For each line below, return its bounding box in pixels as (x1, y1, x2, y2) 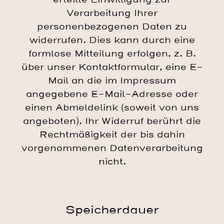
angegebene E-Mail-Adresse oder (26, 88, 198, 100)
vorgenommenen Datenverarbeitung (21, 142, 203, 154)
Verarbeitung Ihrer (66, 7, 157, 19)
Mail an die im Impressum (48, 74, 176, 86)
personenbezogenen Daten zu (37, 20, 187, 32)
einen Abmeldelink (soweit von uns (25, 101, 199, 113)
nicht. (98, 155, 126, 167)
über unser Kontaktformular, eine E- (21, 61, 203, 73)
